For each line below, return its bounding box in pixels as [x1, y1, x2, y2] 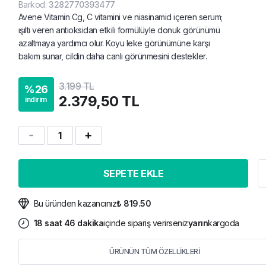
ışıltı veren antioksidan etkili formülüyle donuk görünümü [18, 25, 220, 35]
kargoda [208, 218, 239, 228]
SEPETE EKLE [103, 167, 164, 179]
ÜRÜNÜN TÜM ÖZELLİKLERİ [109, 247, 200, 256]
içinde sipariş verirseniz [103, 218, 188, 228]
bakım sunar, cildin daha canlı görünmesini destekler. [18, 51, 207, 61]
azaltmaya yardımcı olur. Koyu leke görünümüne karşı [18, 38, 210, 48]
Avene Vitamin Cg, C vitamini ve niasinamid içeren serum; [18, 12, 223, 22]
